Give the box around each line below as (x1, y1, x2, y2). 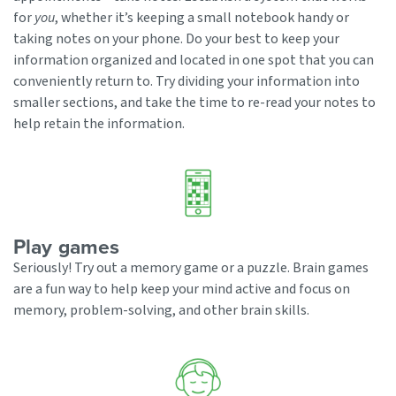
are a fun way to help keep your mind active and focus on (13, 278, 350, 299)
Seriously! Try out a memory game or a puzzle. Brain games (13, 257, 369, 278)
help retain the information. (13, 113, 185, 133)
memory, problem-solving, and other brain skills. (13, 300, 309, 320)
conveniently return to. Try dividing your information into (13, 71, 360, 91)
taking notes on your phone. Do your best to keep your (13, 28, 339, 49)
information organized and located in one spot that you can (13, 49, 374, 70)
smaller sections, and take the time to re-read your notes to (13, 92, 376, 112)
